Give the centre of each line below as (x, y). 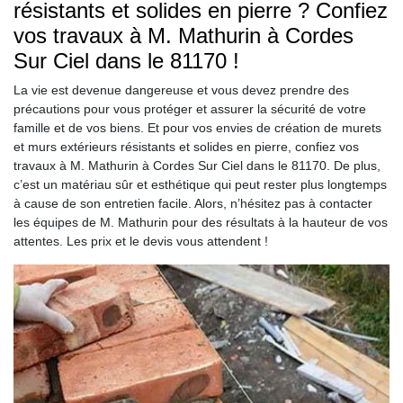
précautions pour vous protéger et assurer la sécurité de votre (190, 108)
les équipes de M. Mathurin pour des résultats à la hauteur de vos (201, 222)
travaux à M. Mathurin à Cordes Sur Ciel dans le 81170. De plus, (197, 165)
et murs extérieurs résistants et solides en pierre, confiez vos (186, 146)
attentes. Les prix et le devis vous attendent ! (141, 241)
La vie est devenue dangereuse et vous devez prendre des (181, 90)
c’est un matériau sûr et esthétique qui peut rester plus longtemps (200, 184)
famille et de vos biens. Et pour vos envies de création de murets (197, 127)
